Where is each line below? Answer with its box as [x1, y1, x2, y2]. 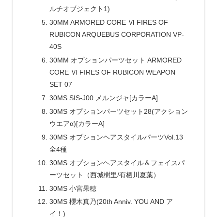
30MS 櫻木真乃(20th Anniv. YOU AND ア [49, 198, 173, 206]
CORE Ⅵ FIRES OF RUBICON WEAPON [49, 68, 175, 77]
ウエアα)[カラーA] [49, 119, 105, 127]
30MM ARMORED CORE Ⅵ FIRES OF [49, 18, 168, 27]
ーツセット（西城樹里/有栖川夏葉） [49, 170, 160, 179]
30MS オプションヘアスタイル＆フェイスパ [49, 158, 185, 167]
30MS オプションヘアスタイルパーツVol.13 [49, 133, 183, 141]
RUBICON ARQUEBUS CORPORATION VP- [49, 31, 184, 39]
